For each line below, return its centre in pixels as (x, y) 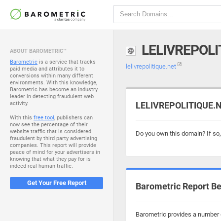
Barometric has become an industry (54, 90)
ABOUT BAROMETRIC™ (38, 51)
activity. (19, 103)
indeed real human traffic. (41, 166)
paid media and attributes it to (47, 69)
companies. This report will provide (53, 145)
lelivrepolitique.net (152, 66)
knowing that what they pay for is (50, 159)
